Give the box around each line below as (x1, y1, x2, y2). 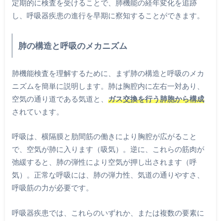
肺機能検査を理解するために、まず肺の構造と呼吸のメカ (11, 68, 204, 77)
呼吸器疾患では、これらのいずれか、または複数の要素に (11, 208, 204, 217)
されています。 (11, 107, 64, 116)
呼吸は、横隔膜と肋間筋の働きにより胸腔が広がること (11, 132, 197, 141)
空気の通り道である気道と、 (11, 94, 108, 103)
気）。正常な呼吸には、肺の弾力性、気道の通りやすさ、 (11, 170, 204, 180)
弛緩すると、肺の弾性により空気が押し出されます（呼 (11, 157, 197, 167)
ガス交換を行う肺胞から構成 (108, 94, 204, 103)
